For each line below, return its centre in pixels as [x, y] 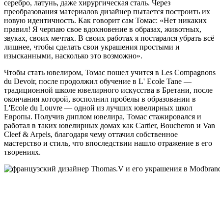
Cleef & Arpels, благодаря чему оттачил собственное [91, 134]
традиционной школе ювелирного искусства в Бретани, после [108, 90]
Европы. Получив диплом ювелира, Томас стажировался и [103, 117]
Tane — [179, 81]
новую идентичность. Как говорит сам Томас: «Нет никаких [105, 20]
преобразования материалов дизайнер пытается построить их [107, 12]
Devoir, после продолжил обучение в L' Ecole [89, 81]
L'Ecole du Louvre [33, 108]
